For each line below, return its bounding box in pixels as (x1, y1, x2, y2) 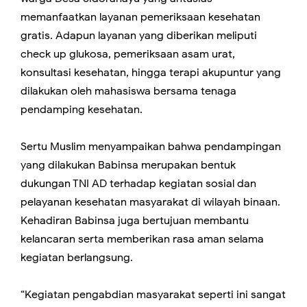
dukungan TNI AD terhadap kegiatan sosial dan (21, 177, 256, 191)
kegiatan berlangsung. (21, 251, 133, 265)
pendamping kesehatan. (21, 103, 143, 116)
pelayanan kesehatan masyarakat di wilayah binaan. (21, 195, 280, 209)
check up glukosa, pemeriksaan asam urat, (21, 47, 235, 61)
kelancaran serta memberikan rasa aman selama (21, 232, 264, 246)
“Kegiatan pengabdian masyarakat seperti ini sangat (21, 288, 286, 302)
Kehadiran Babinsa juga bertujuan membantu (21, 214, 249, 228)
